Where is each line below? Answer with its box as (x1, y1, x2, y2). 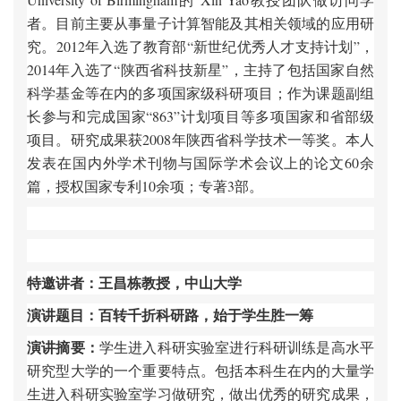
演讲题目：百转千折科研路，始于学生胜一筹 (27, 304, 313, 325)
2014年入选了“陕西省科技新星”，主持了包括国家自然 (27, 60, 374, 79)
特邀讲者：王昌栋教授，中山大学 (27, 272, 242, 293)
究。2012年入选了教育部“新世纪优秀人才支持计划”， (27, 37, 374, 55)
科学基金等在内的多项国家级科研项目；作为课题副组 (27, 83, 374, 102)
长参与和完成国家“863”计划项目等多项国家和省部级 (27, 107, 374, 125)
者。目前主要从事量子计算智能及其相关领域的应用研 (27, 13, 374, 32)
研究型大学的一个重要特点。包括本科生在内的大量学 (27, 361, 374, 380)
